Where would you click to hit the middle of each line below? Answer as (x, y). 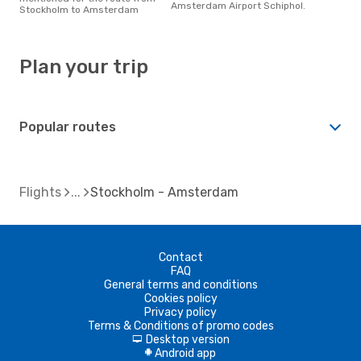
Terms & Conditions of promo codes (180, 326)
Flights (40, 192)
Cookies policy (180, 298)
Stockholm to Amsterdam (79, 9)
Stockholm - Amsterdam (164, 192)
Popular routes (68, 127)
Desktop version (187, 339)
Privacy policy (180, 312)
